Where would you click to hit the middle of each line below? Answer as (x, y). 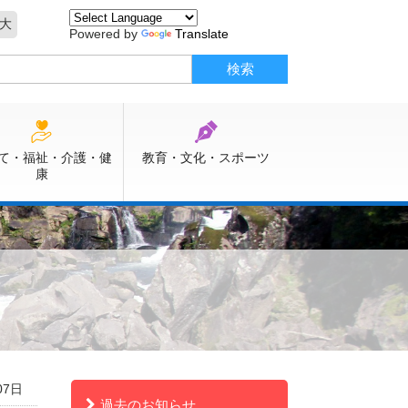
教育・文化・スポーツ (206, 158)
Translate (202, 34)
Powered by (105, 34)
